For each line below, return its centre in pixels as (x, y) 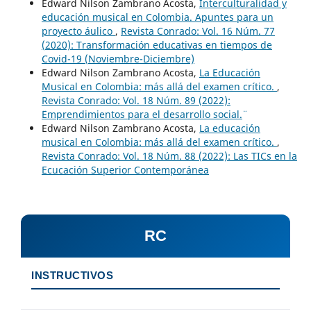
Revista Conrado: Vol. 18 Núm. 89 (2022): (136, 101)
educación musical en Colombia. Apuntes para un (157, 17)
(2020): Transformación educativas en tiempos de (157, 45)
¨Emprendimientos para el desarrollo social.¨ (142, 115)
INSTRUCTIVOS (72, 276)
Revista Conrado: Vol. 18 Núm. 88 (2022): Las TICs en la (169, 156)
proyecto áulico (78, 31)
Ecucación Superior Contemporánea (125, 170)
